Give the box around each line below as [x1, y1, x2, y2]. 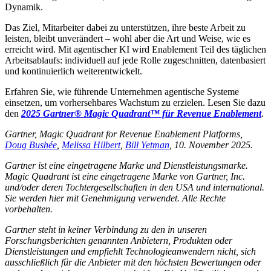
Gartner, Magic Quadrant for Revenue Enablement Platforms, [5, 128, 243, 139]
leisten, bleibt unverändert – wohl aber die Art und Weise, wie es [5, 33, 250, 44]
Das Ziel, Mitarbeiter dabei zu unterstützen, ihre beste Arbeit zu [5, 22, 246, 33]
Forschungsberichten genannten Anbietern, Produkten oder [5, 235, 232, 246]
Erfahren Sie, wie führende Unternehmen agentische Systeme [5, 86, 239, 97]
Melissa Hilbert [62, 139, 120, 150]
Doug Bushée [5, 139, 57, 150]
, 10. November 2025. [169, 139, 253, 150]
